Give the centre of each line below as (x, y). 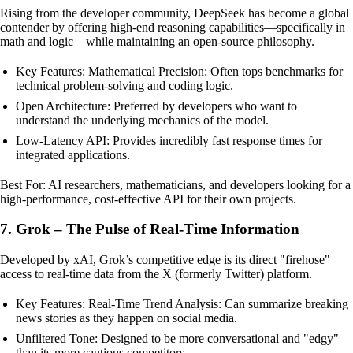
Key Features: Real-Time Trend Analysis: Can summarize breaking (182, 303)
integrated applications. (73, 154)
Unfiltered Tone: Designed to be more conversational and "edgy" (177, 338)
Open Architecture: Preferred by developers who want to (156, 106)
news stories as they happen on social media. (126, 318)
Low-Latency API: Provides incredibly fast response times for (169, 140)
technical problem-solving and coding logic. (124, 85)
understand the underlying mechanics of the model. (142, 120)
